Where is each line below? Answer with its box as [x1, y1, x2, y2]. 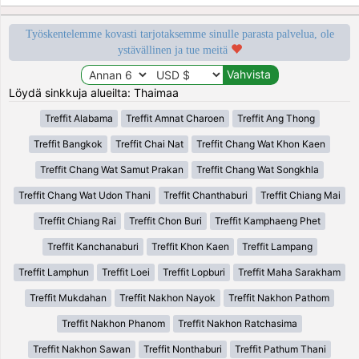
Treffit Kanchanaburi [46, 240, 139, 252]
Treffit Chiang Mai [260, 188, 341, 201]
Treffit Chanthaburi [163, 188, 248, 201]
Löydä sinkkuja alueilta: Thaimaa [9, 85, 179, 99]
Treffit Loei [102, 265, 150, 278]
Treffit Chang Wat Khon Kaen [196, 137, 325, 150]
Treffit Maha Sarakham [238, 265, 341, 278]
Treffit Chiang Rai [38, 214, 116, 227]
